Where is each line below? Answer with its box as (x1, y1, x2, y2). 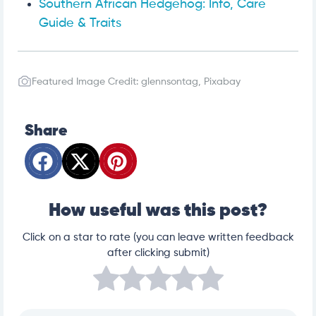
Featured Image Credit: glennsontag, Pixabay (32, 77, 241, 87)
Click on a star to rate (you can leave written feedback (22, 231, 294, 243)
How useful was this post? (49, 202, 267, 221)
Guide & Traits (39, 17, 121, 30)
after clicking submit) (107, 247, 209, 258)
